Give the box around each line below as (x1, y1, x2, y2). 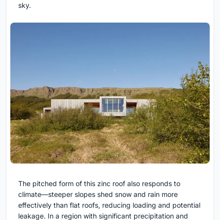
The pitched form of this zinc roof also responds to (18, 179, 180, 188)
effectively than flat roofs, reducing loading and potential (18, 201, 200, 210)
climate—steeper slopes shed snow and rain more (18, 190, 178, 199)
